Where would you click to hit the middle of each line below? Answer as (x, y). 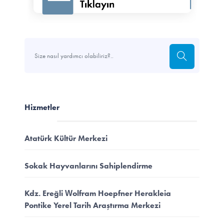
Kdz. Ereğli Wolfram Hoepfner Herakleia (97, 193)
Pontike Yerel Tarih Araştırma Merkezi (92, 205)
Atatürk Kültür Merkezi (66, 138)
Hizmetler (42, 107)
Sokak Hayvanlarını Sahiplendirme (88, 165)
